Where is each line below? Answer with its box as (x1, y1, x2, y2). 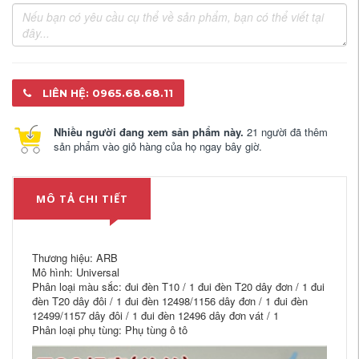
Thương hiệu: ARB (32, 250, 118, 265)
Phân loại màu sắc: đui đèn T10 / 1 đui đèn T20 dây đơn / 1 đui (32, 279, 325, 294)
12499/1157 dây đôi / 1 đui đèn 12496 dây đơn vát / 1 (32, 308, 279, 323)
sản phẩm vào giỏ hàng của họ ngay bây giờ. (54, 139, 262, 154)
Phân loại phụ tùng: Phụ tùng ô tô (32, 322, 188, 337)
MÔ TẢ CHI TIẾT (36, 192, 128, 206)
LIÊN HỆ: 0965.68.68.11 (39, 87, 173, 99)
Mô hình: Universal (32, 264, 119, 280)
